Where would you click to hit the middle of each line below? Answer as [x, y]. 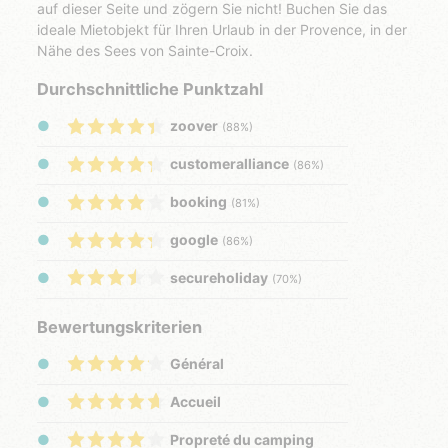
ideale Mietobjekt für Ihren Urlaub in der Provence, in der [222, 30]
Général [197, 364]
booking [199, 202]
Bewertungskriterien [120, 326]
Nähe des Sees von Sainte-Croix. [145, 51]
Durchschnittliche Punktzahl [150, 89]
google [194, 240]
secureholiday [219, 278]
